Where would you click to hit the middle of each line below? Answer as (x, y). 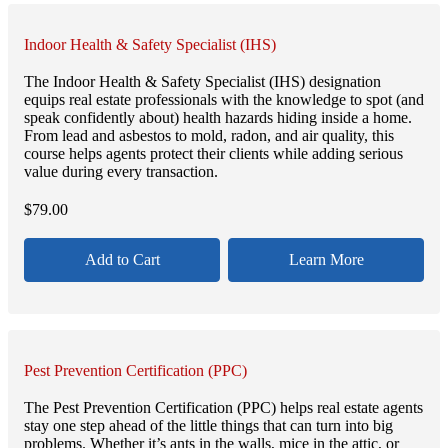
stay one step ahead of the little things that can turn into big (208, 426)
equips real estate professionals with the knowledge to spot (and (224, 100)
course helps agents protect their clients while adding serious (213, 154)
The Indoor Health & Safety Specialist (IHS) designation (202, 82)
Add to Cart (122, 259)
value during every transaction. (121, 172)
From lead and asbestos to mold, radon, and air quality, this (209, 136)
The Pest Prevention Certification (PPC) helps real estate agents (223, 408)
